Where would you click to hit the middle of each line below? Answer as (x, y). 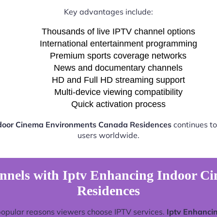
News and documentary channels (118, 68)
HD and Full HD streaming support (118, 80)
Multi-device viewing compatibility (118, 92)
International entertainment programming (118, 43)
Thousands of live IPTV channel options (118, 31)
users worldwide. (108, 135)
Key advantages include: (108, 11)
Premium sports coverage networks (118, 55)
